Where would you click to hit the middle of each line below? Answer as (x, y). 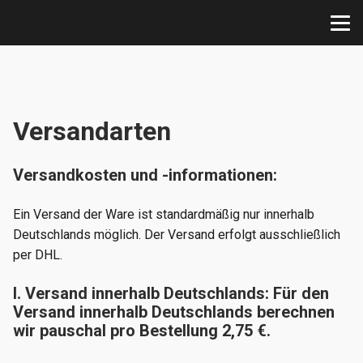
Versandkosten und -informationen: (145, 175)
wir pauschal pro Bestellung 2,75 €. (142, 331)
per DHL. (38, 255)
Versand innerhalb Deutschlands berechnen (174, 312)
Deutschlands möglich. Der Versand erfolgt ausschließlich (177, 235)
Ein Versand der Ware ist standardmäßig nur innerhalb (164, 214)
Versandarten (92, 131)
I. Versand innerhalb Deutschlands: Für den (171, 293)
